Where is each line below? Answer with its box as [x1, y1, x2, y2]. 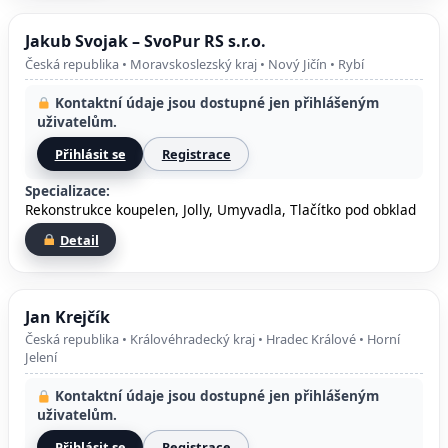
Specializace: [25, 180, 110, 200]
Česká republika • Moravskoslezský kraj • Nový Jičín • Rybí [25, 54, 364, 73]
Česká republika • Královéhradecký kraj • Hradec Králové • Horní [25, 330, 400, 349]
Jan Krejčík [25, 305, 110, 328]
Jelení [25, 348, 57, 367]
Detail [59, 230, 99, 249]
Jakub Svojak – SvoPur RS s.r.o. [25, 30, 266, 53]
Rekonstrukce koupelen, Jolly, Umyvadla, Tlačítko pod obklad [25, 199, 416, 219]
